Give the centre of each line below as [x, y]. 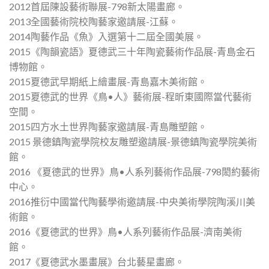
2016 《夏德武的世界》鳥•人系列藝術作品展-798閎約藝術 [134, 171]
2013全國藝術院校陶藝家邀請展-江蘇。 [94, 21]
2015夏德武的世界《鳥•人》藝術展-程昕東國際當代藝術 [130, 96]
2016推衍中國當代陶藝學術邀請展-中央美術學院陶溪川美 [132, 201]
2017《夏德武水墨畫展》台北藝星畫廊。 [97, 261]
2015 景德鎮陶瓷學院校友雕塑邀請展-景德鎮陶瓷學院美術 [133, 141]
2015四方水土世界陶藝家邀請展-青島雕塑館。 [108, 126]
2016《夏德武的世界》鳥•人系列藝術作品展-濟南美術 [125, 231]
